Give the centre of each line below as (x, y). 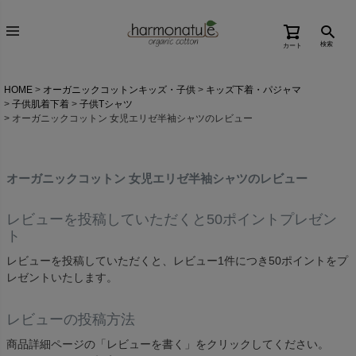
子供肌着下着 (41, 104)
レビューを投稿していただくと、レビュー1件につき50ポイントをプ (177, 261)
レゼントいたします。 (62, 277)
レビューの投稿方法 (71, 319)
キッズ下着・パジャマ (253, 90)
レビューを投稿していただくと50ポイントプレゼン (172, 219)
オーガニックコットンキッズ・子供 (119, 90)
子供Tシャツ (106, 104)
